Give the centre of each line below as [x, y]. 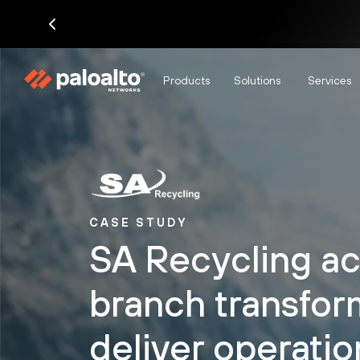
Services [329, 80]
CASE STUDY [138, 222]
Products [186, 80]
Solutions [257, 80]
